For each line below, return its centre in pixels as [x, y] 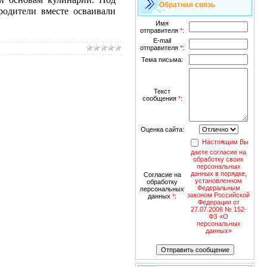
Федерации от [218, 202]
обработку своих [218, 159]
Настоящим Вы [225, 142]
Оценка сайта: [162, 129]
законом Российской [218, 195]
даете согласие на [218, 152]
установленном [218, 181]
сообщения [160, 98]
